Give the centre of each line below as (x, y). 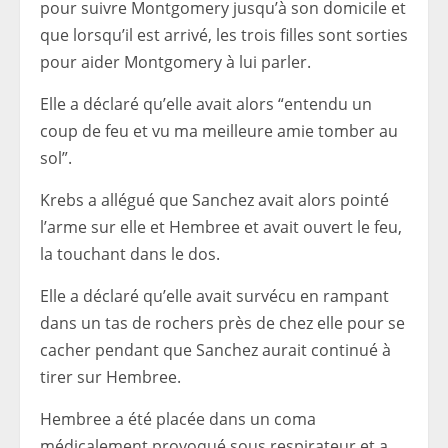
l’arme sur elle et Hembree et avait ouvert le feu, (221, 226)
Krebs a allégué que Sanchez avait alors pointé (214, 199)
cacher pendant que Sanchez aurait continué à (215, 349)
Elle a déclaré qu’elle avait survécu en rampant (214, 295)
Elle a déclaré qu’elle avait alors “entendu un (206, 103)
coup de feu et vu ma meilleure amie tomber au (219, 130)
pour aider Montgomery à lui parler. (175, 61)
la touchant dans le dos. (130, 253)
